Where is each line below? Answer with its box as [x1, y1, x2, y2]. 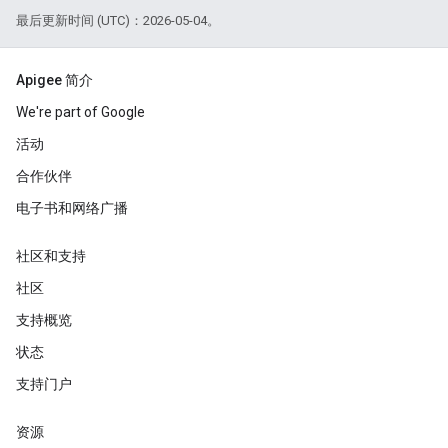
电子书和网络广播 [16, 200, 128, 216]
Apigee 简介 [16, 72, 93, 88]
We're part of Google [16, 104, 145, 120]
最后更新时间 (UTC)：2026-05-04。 [16, 13, 220, 28]
